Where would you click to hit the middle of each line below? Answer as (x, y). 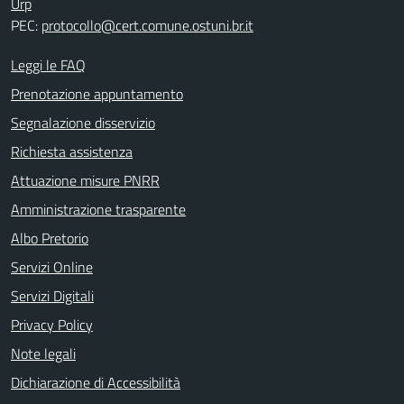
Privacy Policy (52, 324)
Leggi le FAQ (48, 64)
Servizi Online (52, 266)
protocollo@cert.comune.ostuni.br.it (147, 25)
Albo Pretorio (50, 238)
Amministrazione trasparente (98, 209)
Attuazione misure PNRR (85, 180)
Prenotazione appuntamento (97, 93)
